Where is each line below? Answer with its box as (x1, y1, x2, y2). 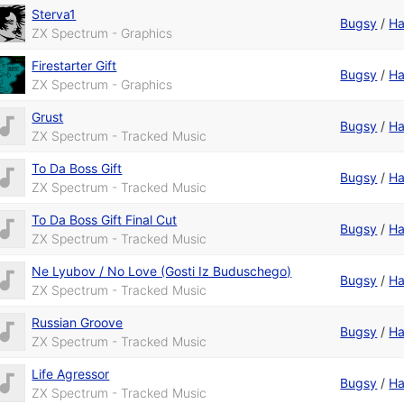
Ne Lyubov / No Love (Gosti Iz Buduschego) (32, 263, 292, 280)
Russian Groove (32, 315, 124, 331)
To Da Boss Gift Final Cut (32, 212, 178, 228)
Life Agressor (32, 366, 110, 382)
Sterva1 (32, 6, 77, 23)
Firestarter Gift (32, 58, 117, 74)
